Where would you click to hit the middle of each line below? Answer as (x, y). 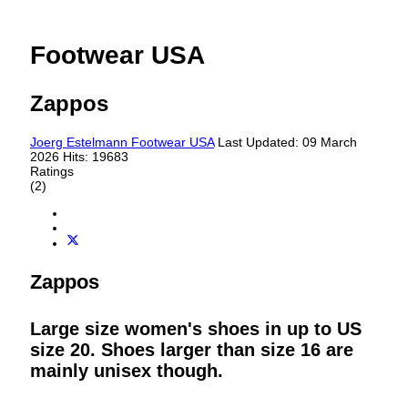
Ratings (52, 172)
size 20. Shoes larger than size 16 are (192, 349)
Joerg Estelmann (79, 143)
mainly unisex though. (127, 370)
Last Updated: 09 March (287, 143)
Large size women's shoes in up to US (196, 328)
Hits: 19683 (96, 157)
